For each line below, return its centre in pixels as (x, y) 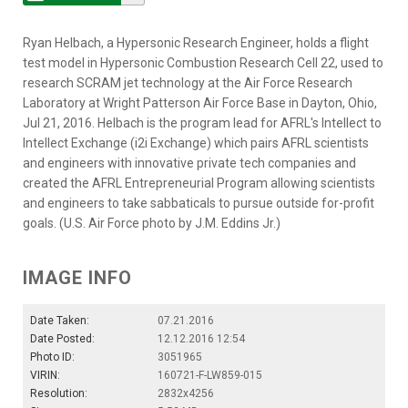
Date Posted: (62, 338)
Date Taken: (60, 320)
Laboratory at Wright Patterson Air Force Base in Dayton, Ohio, (200, 102)
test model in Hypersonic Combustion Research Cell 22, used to (203, 62)
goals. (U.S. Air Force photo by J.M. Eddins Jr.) (152, 223)
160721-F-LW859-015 (210, 375)
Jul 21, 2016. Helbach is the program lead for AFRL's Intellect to (202, 122)
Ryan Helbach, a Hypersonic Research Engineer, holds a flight (196, 42)
